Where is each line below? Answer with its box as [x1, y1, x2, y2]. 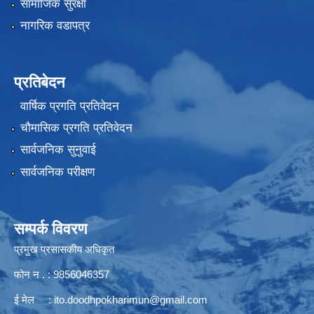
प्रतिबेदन [14, 74, 65, 92]
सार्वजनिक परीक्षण [20, 165, 95, 179]
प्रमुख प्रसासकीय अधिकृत [14, 243, 114, 255]
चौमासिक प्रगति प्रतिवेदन [20, 121, 132, 135]
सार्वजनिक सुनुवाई [20, 143, 96, 157]
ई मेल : [14, 293, 54, 306]
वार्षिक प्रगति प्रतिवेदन [20, 99, 119, 113]
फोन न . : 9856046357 [14, 268, 109, 280]
